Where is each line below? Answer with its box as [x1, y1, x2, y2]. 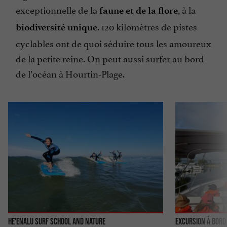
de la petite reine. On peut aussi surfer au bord [16, 51, 204, 65]
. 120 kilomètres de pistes [97, 19, 197, 33]
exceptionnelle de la [16, 2, 99, 17]
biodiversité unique [16, 21, 97, 33]
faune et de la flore [99, 5, 178, 17]
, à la [178, 2, 196, 17]
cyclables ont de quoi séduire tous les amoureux [16, 35, 211, 50]
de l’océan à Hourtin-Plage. [16, 66, 125, 81]
